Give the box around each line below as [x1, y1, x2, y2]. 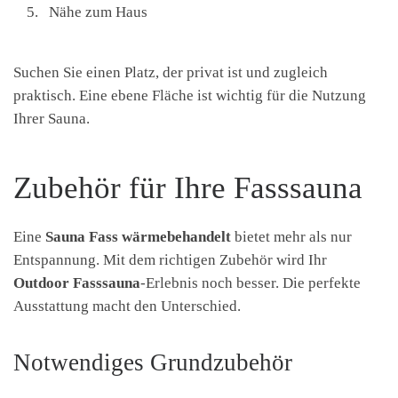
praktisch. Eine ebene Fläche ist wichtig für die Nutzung [13, 86, 366, 104]
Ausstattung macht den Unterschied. [13, 298, 241, 315]
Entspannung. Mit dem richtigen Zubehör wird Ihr [13, 251, 327, 269]
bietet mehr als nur [231, 228, 352, 246]
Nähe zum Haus [49, 4, 147, 21]
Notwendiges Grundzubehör [13, 349, 292, 377]
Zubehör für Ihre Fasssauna [13, 171, 362, 206]
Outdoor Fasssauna [13, 275, 140, 292]
